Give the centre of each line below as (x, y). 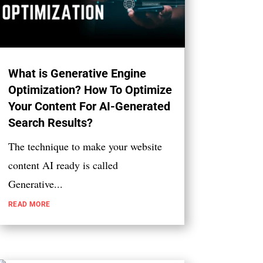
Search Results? (50, 123)
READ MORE (29, 205)
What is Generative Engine (77, 74)
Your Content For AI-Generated (89, 107)
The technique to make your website (85, 146)
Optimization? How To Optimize (90, 90)
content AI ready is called (63, 165)
